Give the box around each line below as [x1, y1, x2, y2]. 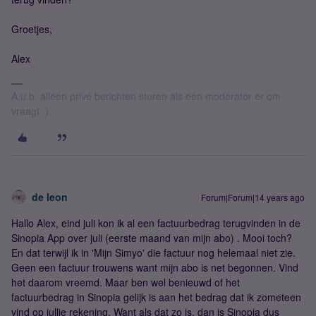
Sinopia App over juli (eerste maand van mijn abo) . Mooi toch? [11, 231, 292, 245]
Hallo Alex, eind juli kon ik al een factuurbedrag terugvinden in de [11, 216, 300, 230]
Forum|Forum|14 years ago [201, 191, 305, 203]
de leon [32, 190, 68, 204]
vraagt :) [11, 104, 49, 118]
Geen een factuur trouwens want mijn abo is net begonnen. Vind [11, 260, 298, 274]
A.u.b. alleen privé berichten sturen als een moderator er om [11, 89, 281, 103]
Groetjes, [11, 22, 52, 36]
